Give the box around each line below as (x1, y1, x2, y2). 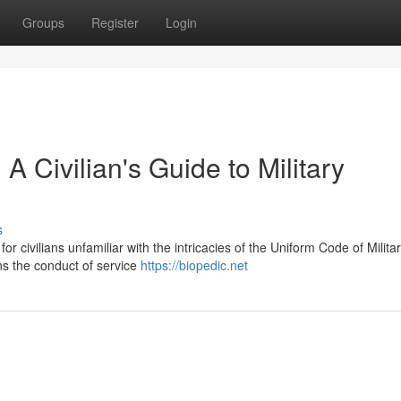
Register (91, 13, 139, 31)
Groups (22, 13, 64, 31)
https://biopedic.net (141, 256, 248, 274)
